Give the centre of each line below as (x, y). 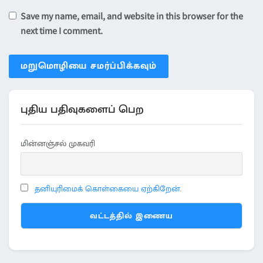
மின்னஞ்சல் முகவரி (58, 143)
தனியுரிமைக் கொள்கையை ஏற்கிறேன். (108, 189)
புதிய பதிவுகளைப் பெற (82, 109)
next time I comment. (62, 30)
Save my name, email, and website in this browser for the (132, 16)
